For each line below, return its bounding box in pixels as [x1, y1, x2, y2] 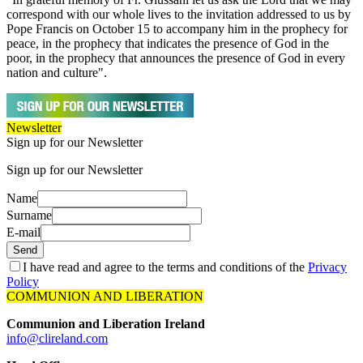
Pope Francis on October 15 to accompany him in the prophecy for [6, 21, 348, 36]
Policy [6, 274, 39, 288]
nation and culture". [6, 65, 107, 79]
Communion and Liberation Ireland [6, 316, 205, 331]
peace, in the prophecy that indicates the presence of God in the [6, 36, 329, 50]
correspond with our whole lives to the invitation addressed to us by [6, 6, 351, 21]
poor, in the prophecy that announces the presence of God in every [6, 50, 345, 65]
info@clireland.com [6, 331, 108, 345]
